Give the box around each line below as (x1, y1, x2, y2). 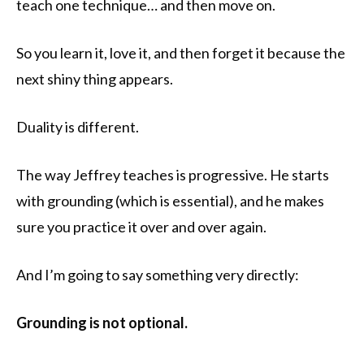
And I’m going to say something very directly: (16, 266, 299, 284)
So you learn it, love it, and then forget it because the (16, 44, 345, 63)
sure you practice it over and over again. (16, 218, 266, 236)
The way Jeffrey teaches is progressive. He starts (16, 166, 329, 184)
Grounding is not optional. (16, 314, 188, 332)
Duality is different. (16, 118, 139, 136)
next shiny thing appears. (16, 70, 173, 89)
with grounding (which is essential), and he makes (16, 192, 324, 210)
